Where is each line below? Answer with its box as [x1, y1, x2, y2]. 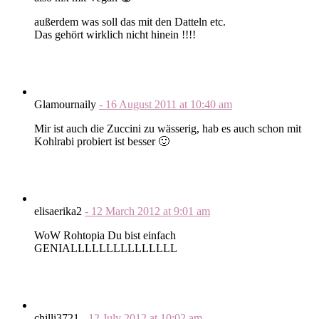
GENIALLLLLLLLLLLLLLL [34, 241, 177, 254]
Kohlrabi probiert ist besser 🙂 [34, 135, 169, 147]
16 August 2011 [105, 98, 179, 110]
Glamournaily [34, 98, 99, 110]
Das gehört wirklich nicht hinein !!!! [34, 28, 196, 41]
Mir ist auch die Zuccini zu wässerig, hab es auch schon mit [34, 122, 301, 135]
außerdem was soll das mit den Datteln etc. [34, 15, 226, 28]
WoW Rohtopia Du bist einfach [34, 229, 176, 241]
